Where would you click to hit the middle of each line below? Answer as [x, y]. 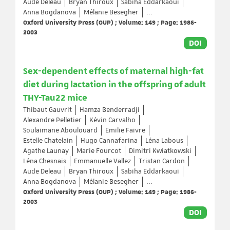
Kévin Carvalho [112, 120]
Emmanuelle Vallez [102, 161]
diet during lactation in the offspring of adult [114, 85]
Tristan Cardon [162, 161]
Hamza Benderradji [110, 110]
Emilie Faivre [125, 130]
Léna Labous [164, 141]
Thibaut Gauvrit [47, 110]
